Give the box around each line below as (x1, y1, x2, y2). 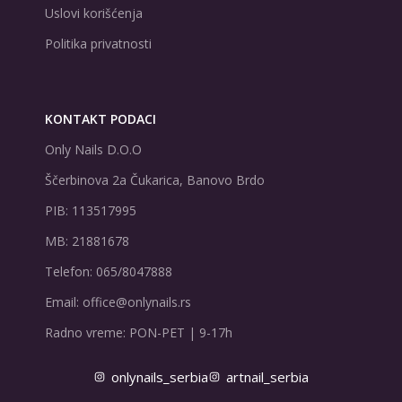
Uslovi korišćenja (45, 4, 143, 22)
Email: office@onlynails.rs (45, 293, 191, 310)
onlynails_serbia (110, 368, 208, 386)
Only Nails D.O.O (45, 141, 142, 158)
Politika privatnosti (45, 35, 152, 52)
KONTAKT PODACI (45, 110, 156, 127)
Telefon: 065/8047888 (45, 263, 172, 280)
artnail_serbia (225, 368, 309, 386)
